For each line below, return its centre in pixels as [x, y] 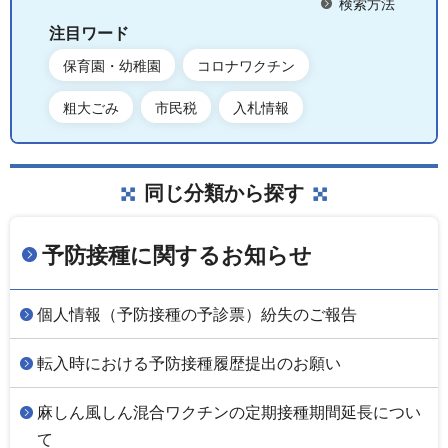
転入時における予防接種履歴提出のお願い [189, 364]
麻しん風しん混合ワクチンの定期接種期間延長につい [229, 413]
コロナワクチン [246, 66]
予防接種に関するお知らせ [177, 256]
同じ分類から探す [224, 193]
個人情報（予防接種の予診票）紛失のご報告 [197, 315]
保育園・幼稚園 [112, 66]
